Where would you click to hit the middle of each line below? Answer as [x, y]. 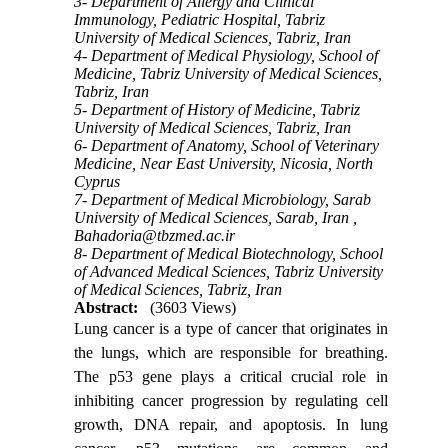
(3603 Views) [193, 307]
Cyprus [97, 181]
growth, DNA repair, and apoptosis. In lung [231, 424]
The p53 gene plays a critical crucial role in [231, 376]
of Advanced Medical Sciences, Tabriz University [229, 271]
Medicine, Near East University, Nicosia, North [224, 163]
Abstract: [106, 307]
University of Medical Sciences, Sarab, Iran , [216, 217]
